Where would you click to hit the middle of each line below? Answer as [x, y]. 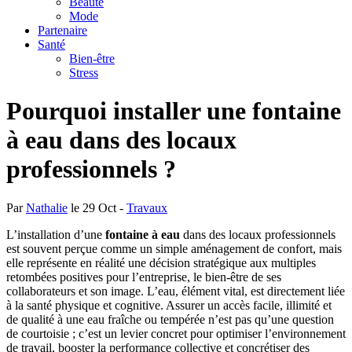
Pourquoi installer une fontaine [174, 111]
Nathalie [47, 207]
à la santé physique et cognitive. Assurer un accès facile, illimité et [169, 305]
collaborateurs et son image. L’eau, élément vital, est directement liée [176, 291]
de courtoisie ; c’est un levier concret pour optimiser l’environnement [176, 333]
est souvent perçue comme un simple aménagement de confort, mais [174, 248]
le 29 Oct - [97, 207]
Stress [84, 73]
